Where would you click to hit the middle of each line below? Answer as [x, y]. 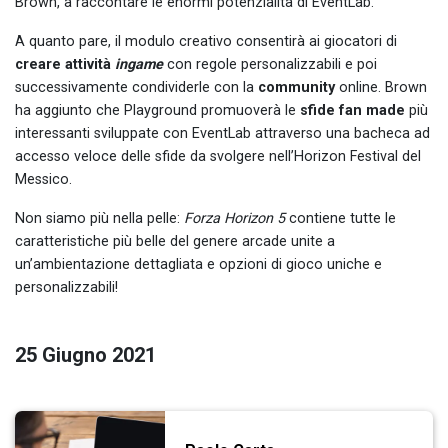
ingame [141, 64]
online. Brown [383, 87]
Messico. [43, 179]
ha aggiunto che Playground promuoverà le [157, 110]
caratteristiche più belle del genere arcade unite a [175, 241]
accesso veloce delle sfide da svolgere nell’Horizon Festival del [218, 156]
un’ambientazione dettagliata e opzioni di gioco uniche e [198, 264]
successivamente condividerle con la [136, 87]
